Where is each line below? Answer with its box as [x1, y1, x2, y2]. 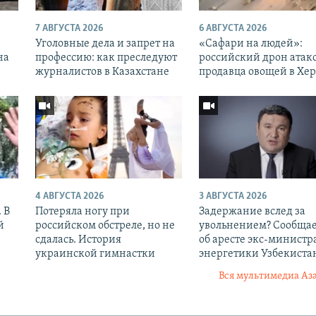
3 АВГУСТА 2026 [198, 190, 267, 202]
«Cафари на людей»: [198, 37, 303, 49]
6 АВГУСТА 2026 [198, 23, 267, 34]
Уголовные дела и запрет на [35, 37, 175, 49]
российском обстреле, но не [35, 219, 175, 231]
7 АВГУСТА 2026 [35, 23, 103, 34]
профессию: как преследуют [35, 51, 177, 63]
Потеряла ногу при [35, 205, 130, 217]
